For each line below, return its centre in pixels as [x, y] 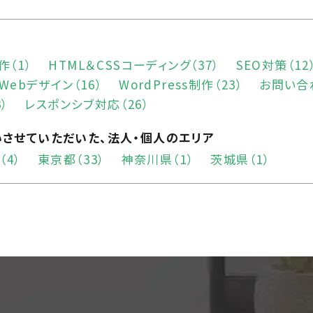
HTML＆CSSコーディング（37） [134, 65]
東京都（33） [71, 159]
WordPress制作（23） [181, 85]
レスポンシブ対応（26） [87, 104]
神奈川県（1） [158, 159]
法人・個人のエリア [161, 138]
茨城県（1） [241, 159]
